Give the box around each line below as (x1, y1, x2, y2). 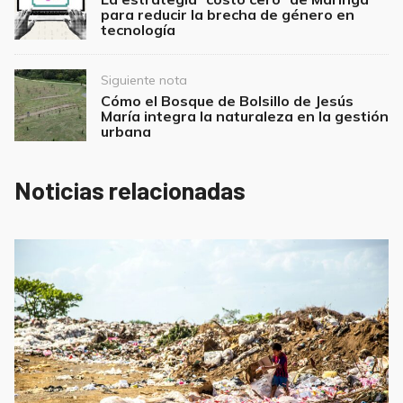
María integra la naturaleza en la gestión (101, 107, 389, 126)
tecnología (101, 21, 175, 40)
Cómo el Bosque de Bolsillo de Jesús (101, 92, 354, 111)
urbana (101, 122, 151, 141)
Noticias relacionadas (14, 175, 246, 205)
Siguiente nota (101, 72, 187, 89)
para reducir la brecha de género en (101, 5, 354, 24)
